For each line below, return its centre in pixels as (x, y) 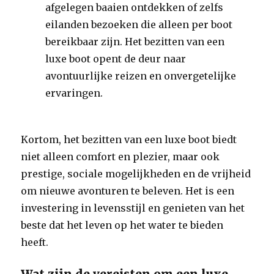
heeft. (35, 242)
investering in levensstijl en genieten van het (133, 208)
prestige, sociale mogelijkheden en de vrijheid (136, 174)
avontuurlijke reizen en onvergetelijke (141, 76)
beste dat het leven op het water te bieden (122, 225)
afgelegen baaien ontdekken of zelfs (135, 7)
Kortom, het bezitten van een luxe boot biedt (129, 139)
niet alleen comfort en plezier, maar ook (120, 157)
